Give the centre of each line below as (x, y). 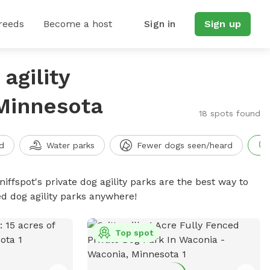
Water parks (70, 145)
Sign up (222, 24)
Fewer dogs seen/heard (184, 145)
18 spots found (229, 113)
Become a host (78, 24)
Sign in (160, 24)
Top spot (134, 233)
